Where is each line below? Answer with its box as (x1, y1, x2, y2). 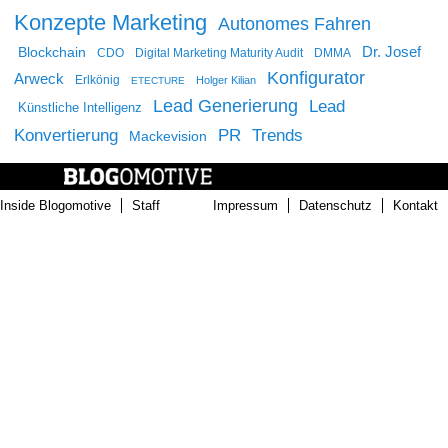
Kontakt (393, 198, 438, 214)
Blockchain (18, 45, 86, 61)
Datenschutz (299, 198, 372, 214)
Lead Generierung (153, 96, 298, 117)
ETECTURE (131, 75, 185, 87)
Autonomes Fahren (218, 14, 371, 35)
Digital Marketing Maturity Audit (135, 47, 303, 60)
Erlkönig (75, 74, 120, 87)
